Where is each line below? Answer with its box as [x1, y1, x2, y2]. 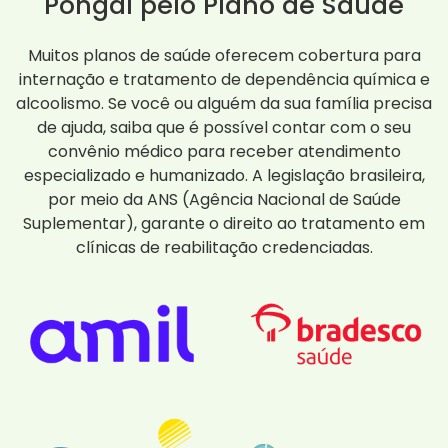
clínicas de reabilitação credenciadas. [75, 236, 373, 260]
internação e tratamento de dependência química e [18, 68, 430, 92]
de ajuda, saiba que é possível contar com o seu [37, 116, 411, 140]
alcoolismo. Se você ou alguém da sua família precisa [16, 92, 432, 116]
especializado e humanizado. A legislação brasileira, [23, 164, 425, 188]
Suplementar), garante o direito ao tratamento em [23, 212, 425, 236]
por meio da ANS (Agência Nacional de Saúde [47, 188, 401, 212]
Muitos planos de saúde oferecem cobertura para [27, 44, 421, 68]
